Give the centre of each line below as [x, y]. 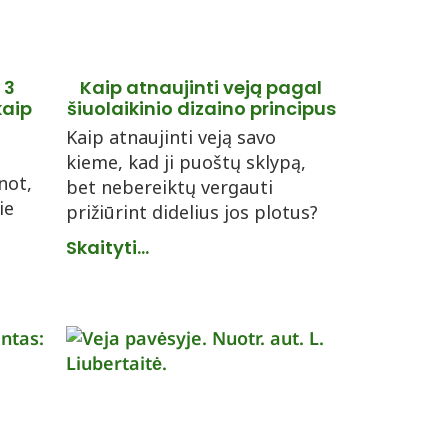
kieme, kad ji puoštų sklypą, [186, 162]
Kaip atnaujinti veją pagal [201, 87]
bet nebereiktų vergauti [169, 187]
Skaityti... [107, 247]
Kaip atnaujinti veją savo [171, 137]
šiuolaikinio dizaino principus [201, 108]
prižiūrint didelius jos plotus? [192, 212]
